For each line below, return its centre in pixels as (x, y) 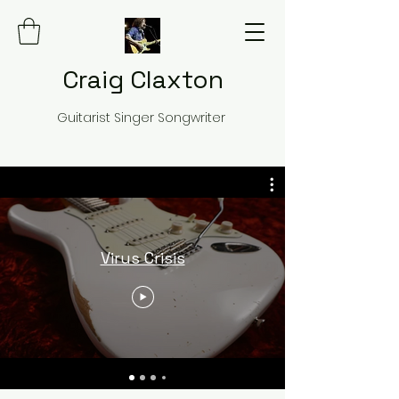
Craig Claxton (143, 79)
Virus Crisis (142, 258)
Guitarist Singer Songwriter (143, 118)
